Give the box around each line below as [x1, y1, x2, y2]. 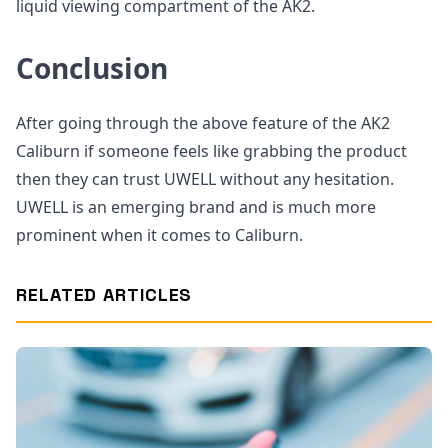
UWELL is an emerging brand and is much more [16, 195, 376, 218]
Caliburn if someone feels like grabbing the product [16, 139, 407, 162]
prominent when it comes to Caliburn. [16, 223, 303, 246]
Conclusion [16, 48, 168, 87]
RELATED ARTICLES [16, 282, 193, 306]
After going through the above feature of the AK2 [16, 111, 390, 134]
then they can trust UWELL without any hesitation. [16, 167, 394, 190]
